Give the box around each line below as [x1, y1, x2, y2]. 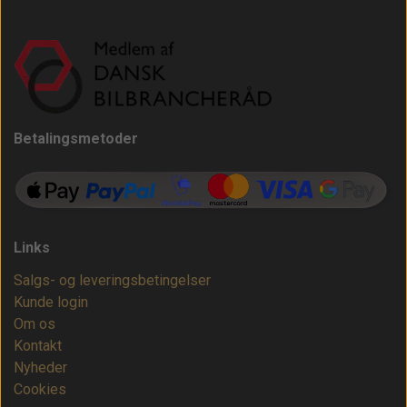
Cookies [14, 381, 66, 399]
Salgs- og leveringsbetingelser [14, 272, 211, 290]
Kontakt [14, 337, 62, 355]
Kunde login [14, 293, 88, 312]
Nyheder [14, 359, 67, 377]
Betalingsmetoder [14, 129, 138, 147]
